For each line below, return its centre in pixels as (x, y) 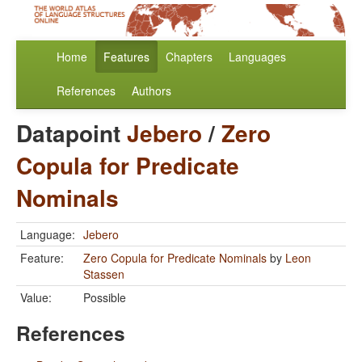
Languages (257, 57)
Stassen (104, 274)
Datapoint (72, 133)
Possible (105, 298)
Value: (36, 298)
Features (126, 57)
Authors (152, 91)
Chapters (189, 57)
